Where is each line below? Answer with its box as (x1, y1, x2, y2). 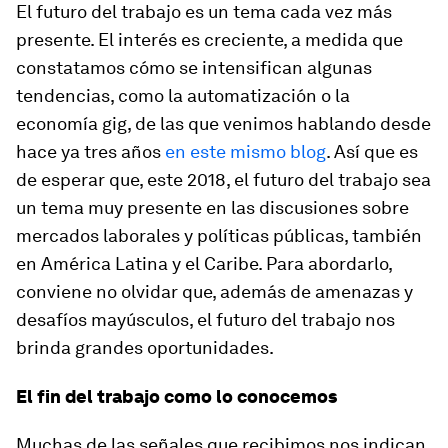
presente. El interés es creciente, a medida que (16, 29, 403, 50)
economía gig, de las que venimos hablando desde (16, 113, 431, 134)
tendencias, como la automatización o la (16, 85, 350, 106)
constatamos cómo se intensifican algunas (16, 57, 372, 78)
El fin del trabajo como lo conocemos (16, 386, 337, 407)
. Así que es (326, 141, 418, 162)
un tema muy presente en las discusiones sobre (16, 197, 409, 218)
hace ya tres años (16, 141, 165, 162)
